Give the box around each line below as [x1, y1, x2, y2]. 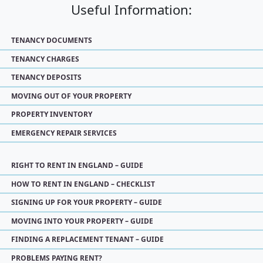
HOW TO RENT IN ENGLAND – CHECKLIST [11, 178, 155, 189]
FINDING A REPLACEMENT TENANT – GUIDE [11, 234, 164, 244]
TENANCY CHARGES [11, 53, 79, 64]
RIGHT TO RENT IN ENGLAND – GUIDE [11, 160, 143, 170]
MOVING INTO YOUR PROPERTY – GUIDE [11, 215, 153, 226]
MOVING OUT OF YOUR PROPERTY [11, 90, 131, 101]
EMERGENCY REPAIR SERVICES [11, 127, 117, 138]
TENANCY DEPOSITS [11, 72, 82, 82]
